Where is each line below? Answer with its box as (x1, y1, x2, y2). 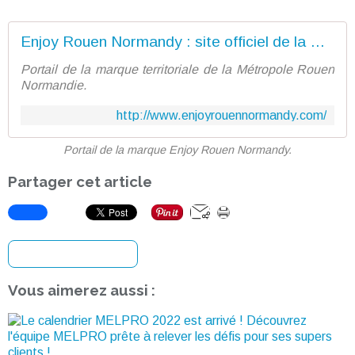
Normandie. (21, 78, 86, 92)
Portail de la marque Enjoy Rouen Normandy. (63, 143, 292, 156)
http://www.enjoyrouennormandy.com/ (116, 109, 326, 122)
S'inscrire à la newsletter (17, 248, 129, 261)
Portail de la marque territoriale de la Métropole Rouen (21, 63, 334, 76)
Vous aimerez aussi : (8, 281, 155, 300)
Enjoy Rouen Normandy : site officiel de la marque (310, 33, 325, 50)
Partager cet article (8, 173, 152, 190)
